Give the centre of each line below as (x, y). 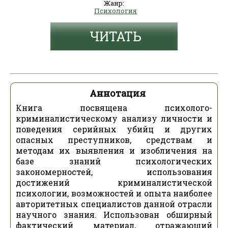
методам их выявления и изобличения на (114, 150)
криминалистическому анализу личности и (114, 118)
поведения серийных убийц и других (114, 129)
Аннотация (118, 93)
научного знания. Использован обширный (114, 215)
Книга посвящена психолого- (114, 108)
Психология (116, 11)
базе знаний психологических (114, 161)
